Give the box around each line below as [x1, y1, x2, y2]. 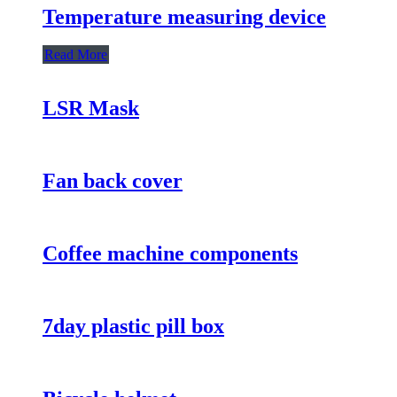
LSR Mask [43, 96, 139, 120]
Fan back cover [43, 168, 183, 192]
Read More [44, 46, 107, 62]
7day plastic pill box [43, 314, 224, 338]
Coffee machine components [43, 241, 298, 265]
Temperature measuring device [43, 4, 326, 28]
